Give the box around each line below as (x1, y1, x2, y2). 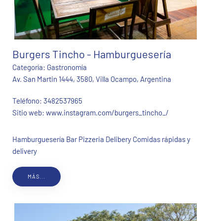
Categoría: (12, 62, 47, 72)
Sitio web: (12, 108, 46, 117)
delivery (12, 146, 37, 155)
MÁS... (28, 173, 45, 180)
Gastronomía (47, 62, 87, 72)
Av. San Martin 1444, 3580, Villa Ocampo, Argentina (12, 74, 171, 83)
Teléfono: (12, 96, 43, 105)
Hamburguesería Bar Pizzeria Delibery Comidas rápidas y (12, 134, 190, 144)
